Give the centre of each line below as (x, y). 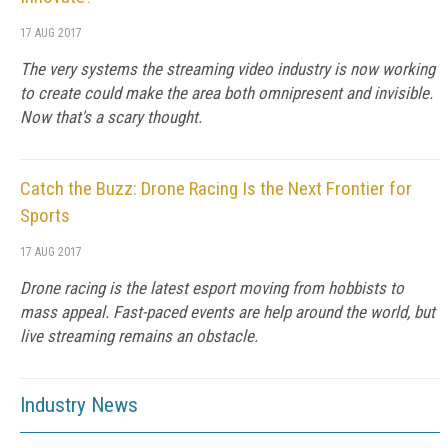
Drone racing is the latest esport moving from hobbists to (212, 288)
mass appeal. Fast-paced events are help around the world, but (227, 312)
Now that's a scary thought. (111, 117)
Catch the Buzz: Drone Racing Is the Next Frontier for (216, 188)
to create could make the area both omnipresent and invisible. (226, 93)
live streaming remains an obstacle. (139, 336)
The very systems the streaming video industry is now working (227, 69)
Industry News (79, 405)
